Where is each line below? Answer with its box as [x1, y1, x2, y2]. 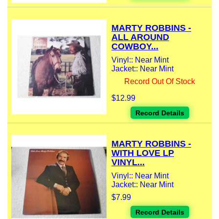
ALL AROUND [111, 32, 169, 43]
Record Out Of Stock [124, 77, 195, 86]
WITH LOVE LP [111, 148, 174, 158]
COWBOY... [111, 42, 158, 52]
